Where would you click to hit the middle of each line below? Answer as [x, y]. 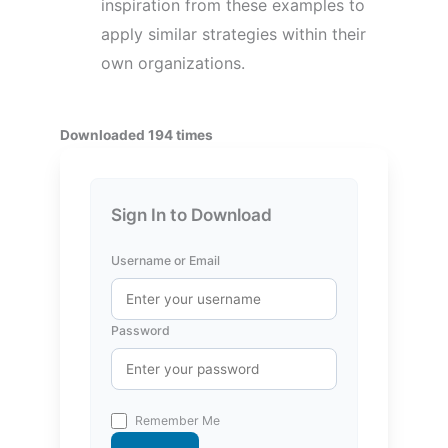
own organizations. [173, 62]
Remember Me [177, 421]
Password [140, 331]
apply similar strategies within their [234, 33]
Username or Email [165, 261]
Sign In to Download [191, 215]
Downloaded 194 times [136, 135]
